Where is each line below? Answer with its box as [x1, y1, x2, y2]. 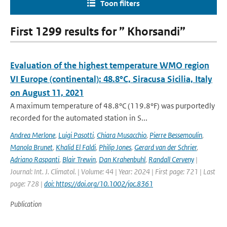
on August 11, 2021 [10, 87, 84, 98]
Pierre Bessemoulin [149, 130, 202, 140]
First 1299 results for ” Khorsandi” [10, 25, 185, 39]
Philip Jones [99, 142, 131, 152]
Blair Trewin [62, 155, 96, 164]
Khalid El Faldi [56, 142, 96, 152]
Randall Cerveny [148, 155, 194, 164]
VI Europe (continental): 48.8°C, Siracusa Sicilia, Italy [10, 73, 212, 85]
